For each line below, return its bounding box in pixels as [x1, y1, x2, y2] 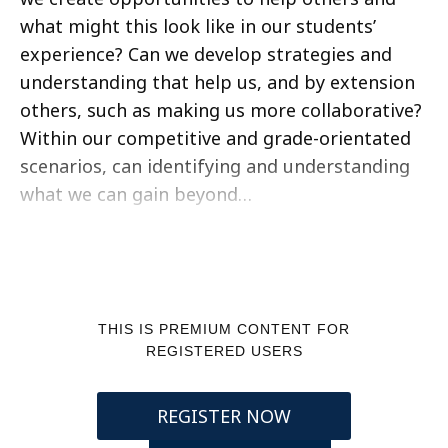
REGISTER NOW [157, 403, 291, 428]
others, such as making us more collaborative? [20, 97, 422, 122]
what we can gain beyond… [20, 181, 252, 206]
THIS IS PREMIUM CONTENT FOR [98, 320, 350, 337]
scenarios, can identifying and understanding [20, 153, 410, 178]
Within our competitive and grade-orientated [20, 125, 411, 150]
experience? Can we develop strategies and [20, 41, 392, 66]
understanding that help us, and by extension [20, 69, 415, 94]
